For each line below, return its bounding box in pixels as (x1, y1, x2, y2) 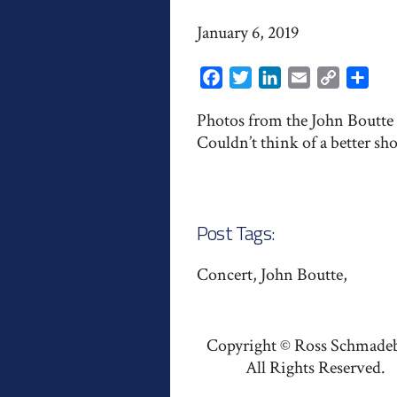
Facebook (222, 67, 276, 87)
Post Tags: (197, 217, 275, 248)
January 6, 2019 (197, 20, 299, 44)
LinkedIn (281, 67, 331, 87)
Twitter (252, 67, 293, 87)
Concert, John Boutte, (197, 262, 347, 286)
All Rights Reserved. (245, 355, 386, 379)
